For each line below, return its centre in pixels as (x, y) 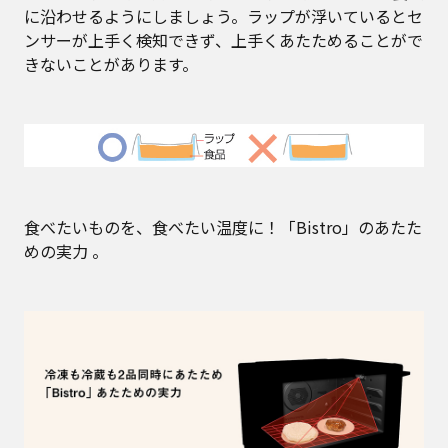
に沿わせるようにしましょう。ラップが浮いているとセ (223, 16)
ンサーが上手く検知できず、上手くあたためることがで (223, 40)
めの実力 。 (68, 250)
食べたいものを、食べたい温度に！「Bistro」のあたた (223, 226)
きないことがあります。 (111, 64)
